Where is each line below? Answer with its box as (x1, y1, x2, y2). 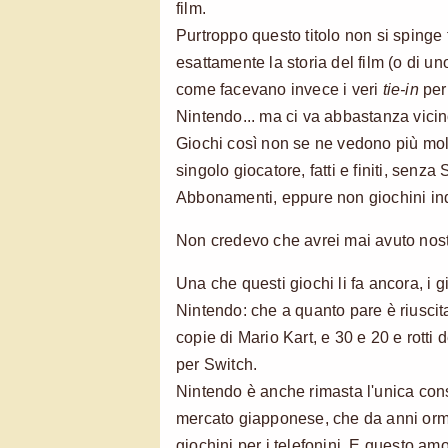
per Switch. (176, 355, 258, 373)
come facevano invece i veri (176, 80, 383, 98)
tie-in (382, 80, 419, 98)
